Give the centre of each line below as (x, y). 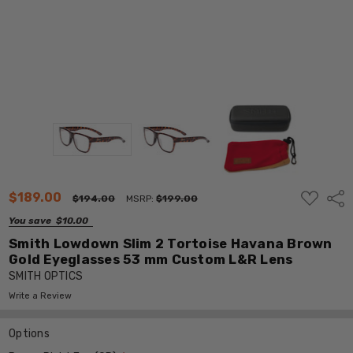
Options (29, 333)
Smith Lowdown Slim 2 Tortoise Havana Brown (171, 243)
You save (30, 220)
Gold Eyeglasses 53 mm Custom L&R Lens (151, 259)
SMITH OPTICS (46, 276)
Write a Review (41, 295)
